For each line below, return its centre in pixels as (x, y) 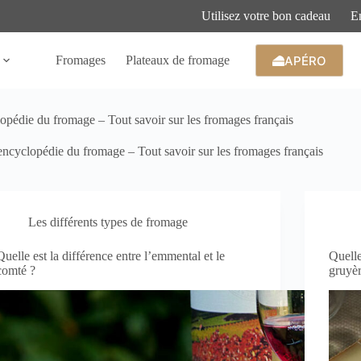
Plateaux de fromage (177, 60)
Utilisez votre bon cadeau (266, 16)
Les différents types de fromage (108, 222)
